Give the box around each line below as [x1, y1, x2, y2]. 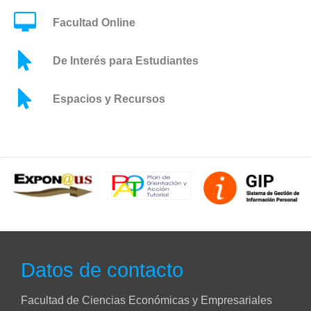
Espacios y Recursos [53, 92, 165, 105]
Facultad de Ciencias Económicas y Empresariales [21, 294, 272, 307]
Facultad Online [53, 16, 135, 28]
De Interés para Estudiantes [53, 54, 199, 67]
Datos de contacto [21, 259, 183, 282]
